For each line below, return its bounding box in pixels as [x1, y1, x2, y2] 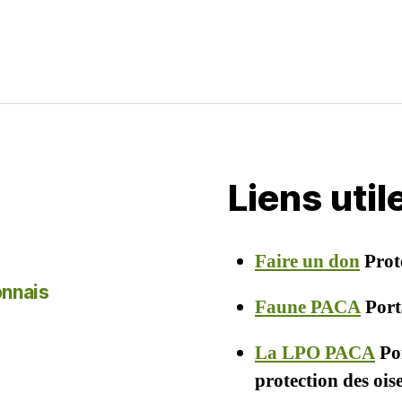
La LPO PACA [255, 340, 375, 365]
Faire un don [255, 249, 360, 274]
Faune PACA [255, 294, 361, 319]
